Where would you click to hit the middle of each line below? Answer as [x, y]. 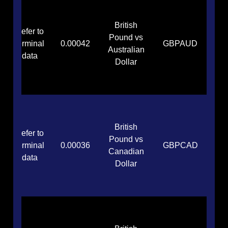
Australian [126, 50]
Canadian [126, 152]
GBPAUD [180, 44]
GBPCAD [180, 146]
